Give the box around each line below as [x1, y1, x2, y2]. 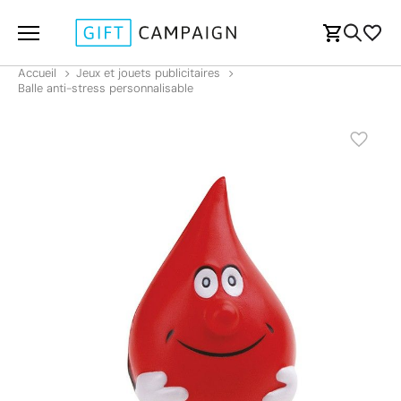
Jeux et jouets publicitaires [76, 65, 220, 81]
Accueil [18, 65, 56, 81]
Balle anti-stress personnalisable [18, 81, 193, 96]
